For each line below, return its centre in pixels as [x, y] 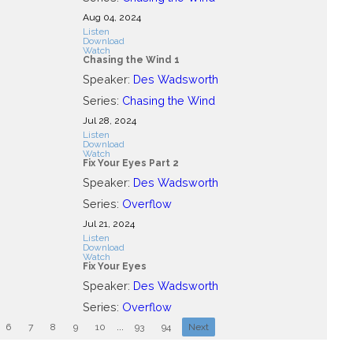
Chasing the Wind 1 [131, 59]
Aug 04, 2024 [111, 17]
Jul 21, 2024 [108, 223]
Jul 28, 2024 [109, 120]
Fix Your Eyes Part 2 [130, 163]
